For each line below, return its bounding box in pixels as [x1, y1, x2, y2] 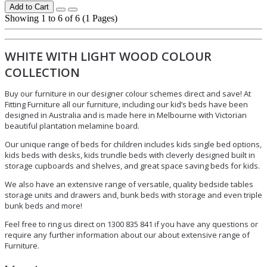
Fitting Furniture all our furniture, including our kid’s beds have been [5, 98, 248, 110]
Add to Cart [10, 2, 49, 12]
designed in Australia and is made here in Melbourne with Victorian [5, 109, 247, 120]
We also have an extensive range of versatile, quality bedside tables [5, 178, 253, 190]
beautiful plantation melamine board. [5, 120, 139, 131]
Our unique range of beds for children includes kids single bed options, [5, 138, 262, 150]
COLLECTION [5, 64, 80, 80]
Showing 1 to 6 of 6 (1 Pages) [5, 13, 117, 24]
